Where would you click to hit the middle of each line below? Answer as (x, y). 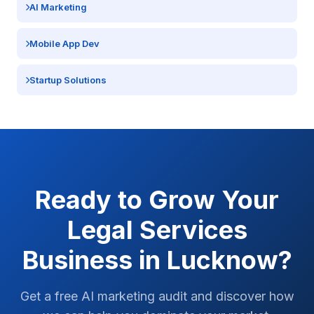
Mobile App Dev (64, 43)
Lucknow (222, 260)
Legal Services (157, 230)
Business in (94, 260)
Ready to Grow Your (157, 200)
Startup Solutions (68, 80)
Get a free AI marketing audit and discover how (157, 296)
